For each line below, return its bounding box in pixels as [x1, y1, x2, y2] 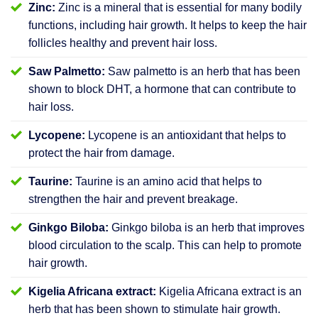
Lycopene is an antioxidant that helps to [85, 128, 286, 141]
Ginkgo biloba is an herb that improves [109, 221, 305, 234]
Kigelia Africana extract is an [156, 285, 302, 297]
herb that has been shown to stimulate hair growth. [28, 302, 280, 315]
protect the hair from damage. [28, 146, 175, 159]
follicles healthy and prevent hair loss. [28, 36, 217, 49]
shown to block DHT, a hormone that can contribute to [28, 82, 296, 95]
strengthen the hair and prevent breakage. [28, 192, 238, 205]
